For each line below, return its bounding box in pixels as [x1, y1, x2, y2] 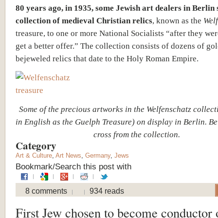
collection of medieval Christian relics [16, 15, 152, 25]
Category [16, 138, 60, 153]
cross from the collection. [93, 129, 180, 139]
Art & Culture [16, 151, 52, 159]
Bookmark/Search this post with [16, 161, 131, 171]
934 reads [90, 186, 124, 195]
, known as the [152, 15, 203, 25]
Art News [55, 151, 81, 159]
